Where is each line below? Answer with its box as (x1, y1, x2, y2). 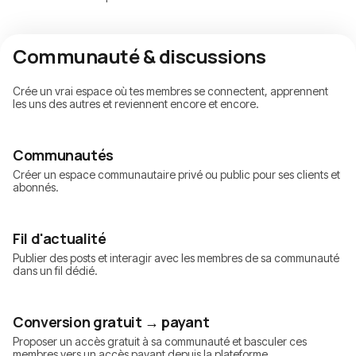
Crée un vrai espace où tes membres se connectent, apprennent (13, 84, 328, 99)
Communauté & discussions (13, 43, 266, 70)
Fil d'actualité (13, 229, 106, 249)
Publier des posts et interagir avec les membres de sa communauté (13, 251, 339, 265)
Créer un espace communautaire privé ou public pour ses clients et (13, 168, 340, 182)
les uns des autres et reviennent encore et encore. (13, 97, 259, 111)
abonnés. (13, 180, 59, 195)
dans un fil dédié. (13, 264, 98, 278)
